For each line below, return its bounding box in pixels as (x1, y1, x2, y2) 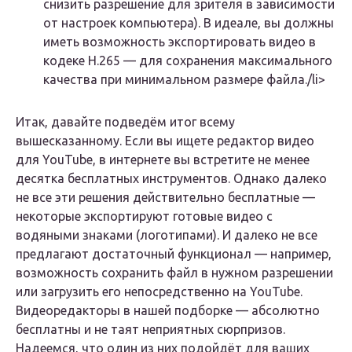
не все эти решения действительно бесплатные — (16, 190, 315, 205)
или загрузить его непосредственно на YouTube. (16, 284, 302, 299)
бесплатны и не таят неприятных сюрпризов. (16, 322, 285, 337)
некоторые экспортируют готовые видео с (16, 209, 273, 224)
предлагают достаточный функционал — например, (16, 247, 332, 262)
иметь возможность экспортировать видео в (43, 35, 316, 49)
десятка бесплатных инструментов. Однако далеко (16, 171, 327, 186)
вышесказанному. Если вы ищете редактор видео (16, 134, 314, 148)
